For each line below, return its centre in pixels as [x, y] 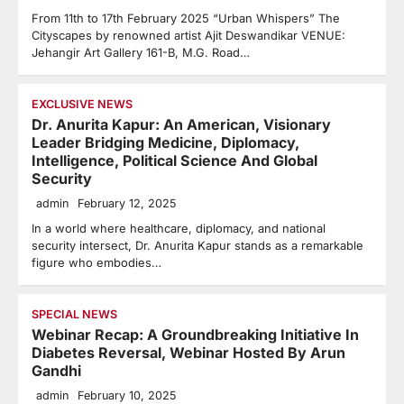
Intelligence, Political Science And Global [174, 161]
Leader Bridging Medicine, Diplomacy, [165, 142]
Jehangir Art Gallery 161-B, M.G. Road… [141, 52]
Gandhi [56, 371]
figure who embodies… [96, 262]
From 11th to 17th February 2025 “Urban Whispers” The [186, 18]
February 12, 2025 [127, 203]
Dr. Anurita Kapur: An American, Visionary [181, 124]
